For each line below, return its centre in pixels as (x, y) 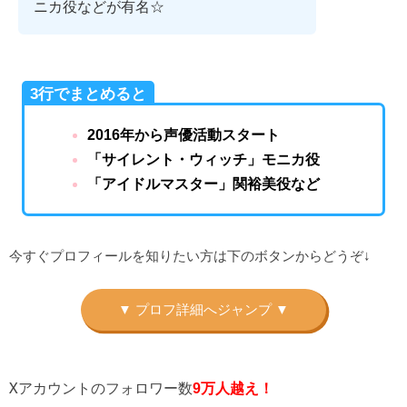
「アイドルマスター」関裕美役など (203, 184)
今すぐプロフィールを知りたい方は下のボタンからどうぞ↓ (190, 256)
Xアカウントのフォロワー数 (101, 388)
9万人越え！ (233, 389)
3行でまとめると (89, 94)
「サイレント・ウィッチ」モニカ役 (203, 159)
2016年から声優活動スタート (183, 134)
